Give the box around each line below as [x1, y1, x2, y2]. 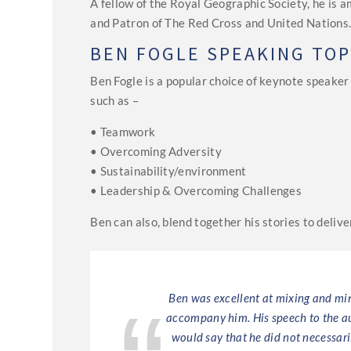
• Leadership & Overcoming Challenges [90, 183, 302, 197]
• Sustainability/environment [90, 163, 247, 178]
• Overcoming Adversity [90, 143, 222, 158]
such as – [90, 92, 139, 107]
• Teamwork [90, 124, 156, 139]
